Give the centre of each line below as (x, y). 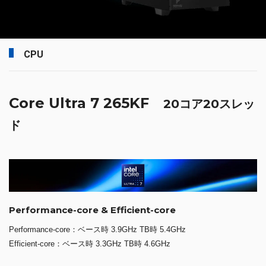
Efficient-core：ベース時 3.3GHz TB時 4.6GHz (90, 244)
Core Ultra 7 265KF (86, 103)
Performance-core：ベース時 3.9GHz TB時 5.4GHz (97, 230)
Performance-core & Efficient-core (92, 210)
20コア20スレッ (209, 104)
